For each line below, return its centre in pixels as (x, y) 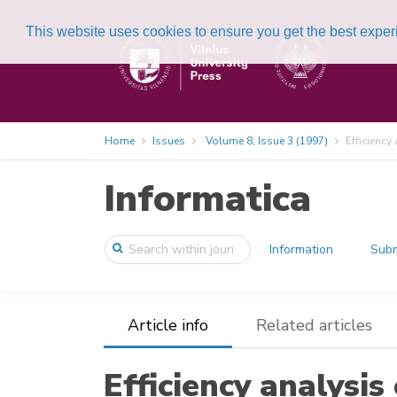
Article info (168, 325)
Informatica (207, 199)
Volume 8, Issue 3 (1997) (267, 141)
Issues (169, 141)
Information (302, 249)
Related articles (314, 325)
